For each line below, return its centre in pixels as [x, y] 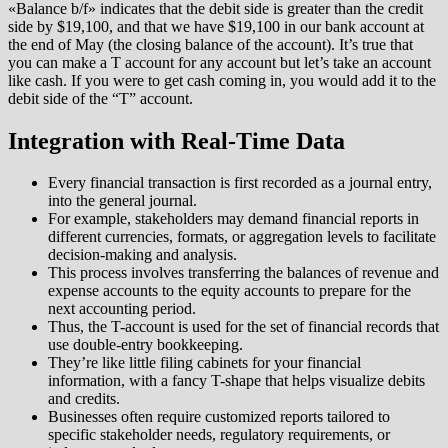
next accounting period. [122, 309]
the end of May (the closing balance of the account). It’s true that [210, 44]
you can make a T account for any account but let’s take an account [219, 62]
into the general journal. [122, 201]
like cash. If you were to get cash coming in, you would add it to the [222, 80]
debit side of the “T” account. [100, 98]
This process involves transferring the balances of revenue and [243, 273]
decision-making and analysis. [142, 255]
